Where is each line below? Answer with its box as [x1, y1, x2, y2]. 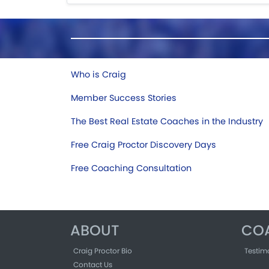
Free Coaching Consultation [71, 162, 192, 174]
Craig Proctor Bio [73, 245, 132, 256]
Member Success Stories [71, 92, 177, 104]
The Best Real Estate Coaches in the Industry [71, 115, 263, 127]
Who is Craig [71, 68, 126, 80]
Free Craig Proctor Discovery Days [71, 139, 216, 151]
